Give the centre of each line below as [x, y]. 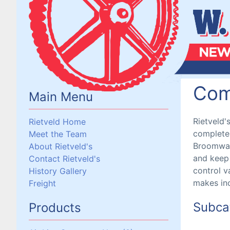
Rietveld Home [57, 122]
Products [55, 208]
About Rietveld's [61, 146]
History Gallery [58, 171]
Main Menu [61, 97]
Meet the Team [58, 134]
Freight [42, 183]
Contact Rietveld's [64, 159]
